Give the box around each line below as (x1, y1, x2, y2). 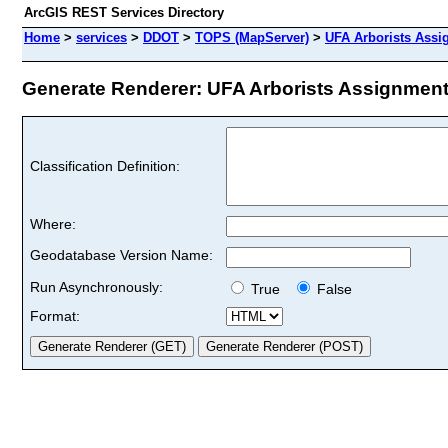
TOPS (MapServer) (195, 30, 309, 45)
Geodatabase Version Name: (30, 246, 213, 263)
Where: (30, 215, 76, 232)
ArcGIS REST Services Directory (24, 5, 224, 20)
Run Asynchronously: (30, 278, 163, 295)
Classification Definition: (30, 157, 180, 174)
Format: (30, 307, 80, 324)
